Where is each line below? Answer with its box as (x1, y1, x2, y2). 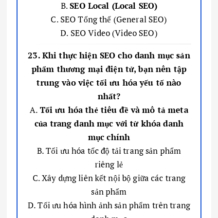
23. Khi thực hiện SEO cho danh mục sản (28, 49, 190, 61)
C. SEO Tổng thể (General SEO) (51, 13, 167, 25)
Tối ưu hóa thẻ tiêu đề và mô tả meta (39, 104, 188, 115)
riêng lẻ (94, 158, 124, 170)
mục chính (88, 131, 130, 143)
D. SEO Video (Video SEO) (60, 27, 158, 38)
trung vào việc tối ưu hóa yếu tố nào (36, 76, 182, 88)
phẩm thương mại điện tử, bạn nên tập (31, 63, 187, 74)
